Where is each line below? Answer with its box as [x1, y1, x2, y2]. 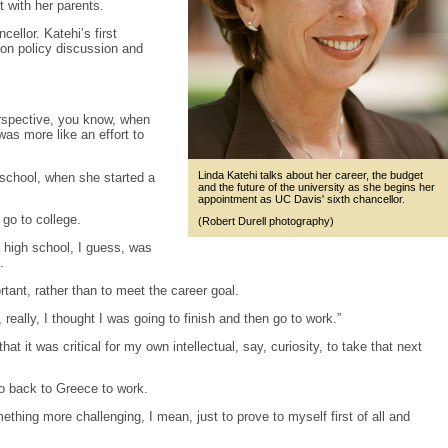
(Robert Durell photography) [198, 215, 334, 228]
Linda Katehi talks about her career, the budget [198, 169, 423, 182]
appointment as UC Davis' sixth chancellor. [198, 193, 405, 206]
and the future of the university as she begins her [198, 181, 435, 194]
